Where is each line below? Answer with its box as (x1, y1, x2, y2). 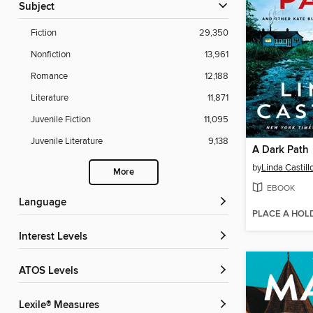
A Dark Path (252, 144, 309, 157)
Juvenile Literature (31, 136, 103, 147)
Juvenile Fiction (31, 114, 91, 126)
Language (24, 196, 66, 210)
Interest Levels (22, 231, 87, 244)
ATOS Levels (25, 265, 78, 278)
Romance (31, 71, 68, 82)
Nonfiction (31, 49, 71, 61)
